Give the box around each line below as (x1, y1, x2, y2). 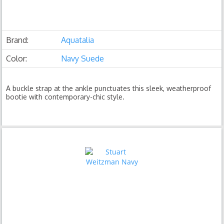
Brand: (6, 35, 29, 45)
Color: (6, 53, 27, 63)
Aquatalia (61, 35, 94, 45)
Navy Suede (61, 53, 104, 63)
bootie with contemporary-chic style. (6, 92, 125, 101)
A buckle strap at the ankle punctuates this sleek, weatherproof (6, 84, 211, 92)
